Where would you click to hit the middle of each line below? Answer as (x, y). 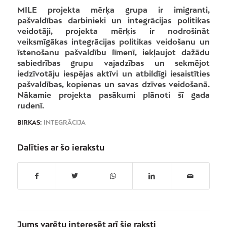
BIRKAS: (29, 122)
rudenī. (30, 105)
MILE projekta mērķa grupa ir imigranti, (113, 9)
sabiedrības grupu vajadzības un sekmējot (113, 63)
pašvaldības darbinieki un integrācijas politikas (113, 20)
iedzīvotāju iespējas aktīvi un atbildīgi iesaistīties (113, 73)
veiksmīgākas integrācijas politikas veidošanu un (113, 41)
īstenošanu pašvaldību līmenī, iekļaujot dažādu (113, 52)
